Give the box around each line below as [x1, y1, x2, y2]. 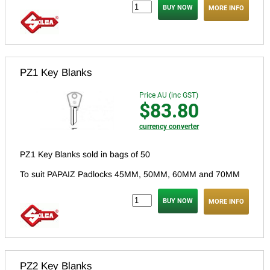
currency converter [139, 122, 199, 131]
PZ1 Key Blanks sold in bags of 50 [20, 149, 150, 160]
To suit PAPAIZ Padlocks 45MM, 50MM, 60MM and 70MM [20, 169, 240, 180]
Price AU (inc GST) [139, 91, 198, 100]
